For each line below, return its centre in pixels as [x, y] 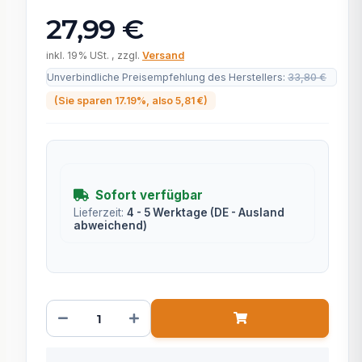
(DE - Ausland [247, 213]
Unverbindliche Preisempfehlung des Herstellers [165, 77]
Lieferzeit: [100, 213]
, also [161, 101]
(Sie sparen [84, 101]
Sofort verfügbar [149, 195]
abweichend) [110, 225]
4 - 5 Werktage [168, 213]
